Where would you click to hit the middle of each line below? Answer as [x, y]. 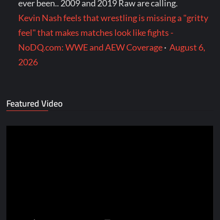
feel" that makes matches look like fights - [96, 33]
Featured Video [35, 104]
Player [18, 148]
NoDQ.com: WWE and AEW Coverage [91, 47]
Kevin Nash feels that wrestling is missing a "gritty [113, 18]
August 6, [188, 47]
